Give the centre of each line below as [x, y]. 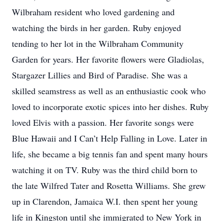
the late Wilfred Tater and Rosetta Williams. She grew [109, 185]
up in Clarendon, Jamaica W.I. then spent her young [105, 201]
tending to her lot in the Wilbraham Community [98, 43]
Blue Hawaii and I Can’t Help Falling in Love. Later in [110, 138]
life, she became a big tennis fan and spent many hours [110, 154]
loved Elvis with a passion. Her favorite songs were [103, 122]
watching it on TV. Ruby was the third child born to [105, 170]
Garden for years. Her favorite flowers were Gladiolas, [108, 59]
